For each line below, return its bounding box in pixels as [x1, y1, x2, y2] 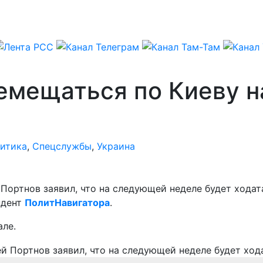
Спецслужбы [32, 140, 92, 152]
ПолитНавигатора [25, 196, 110, 208]
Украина [97, 140, 135, 152]
